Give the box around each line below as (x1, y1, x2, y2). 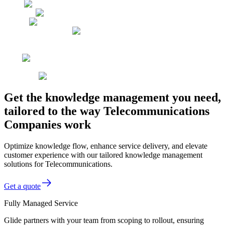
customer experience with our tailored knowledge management (4, 150, 202, 159)
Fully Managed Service (4, 198, 78, 207)
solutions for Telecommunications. (4, 159, 113, 168)
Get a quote (4, 181, 41, 190)
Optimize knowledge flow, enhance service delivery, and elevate (4, 141, 207, 150)
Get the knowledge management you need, (4, 90, 221, 104)
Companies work (4, 118, 91, 131)
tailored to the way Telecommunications (4, 104, 209, 118)
